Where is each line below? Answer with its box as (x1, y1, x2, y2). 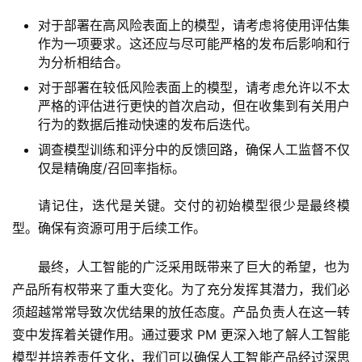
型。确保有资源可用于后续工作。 (12, 220, 206, 237)
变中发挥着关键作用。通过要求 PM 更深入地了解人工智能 (12, 326, 350, 343)
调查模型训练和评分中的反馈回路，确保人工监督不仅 (38, 141, 350, 158)
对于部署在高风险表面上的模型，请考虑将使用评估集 (38, 17, 350, 34)
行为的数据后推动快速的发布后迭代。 (38, 116, 258, 133)
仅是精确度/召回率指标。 (38, 160, 185, 177)
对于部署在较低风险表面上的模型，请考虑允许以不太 (38, 79, 350, 96)
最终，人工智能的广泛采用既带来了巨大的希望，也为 (38, 259, 350, 276)
